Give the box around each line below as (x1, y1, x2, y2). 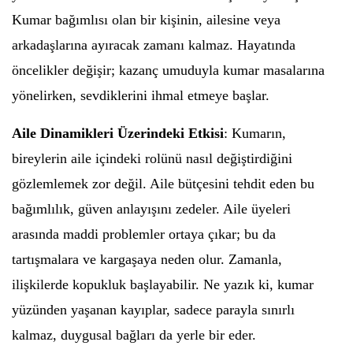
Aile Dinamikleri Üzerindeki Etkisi (12, 125, 224, 141)
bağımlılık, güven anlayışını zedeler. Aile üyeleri (12, 201, 291, 217)
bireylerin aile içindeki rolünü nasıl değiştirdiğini (12, 150, 292, 166)
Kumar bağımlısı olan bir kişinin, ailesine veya (12, 12, 281, 28)
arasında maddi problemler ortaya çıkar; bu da (12, 226, 276, 242)
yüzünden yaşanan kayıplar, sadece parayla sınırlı (12, 302, 295, 318)
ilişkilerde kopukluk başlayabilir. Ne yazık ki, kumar (12, 277, 314, 292)
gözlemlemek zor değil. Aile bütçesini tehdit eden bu (12, 176, 314, 191)
